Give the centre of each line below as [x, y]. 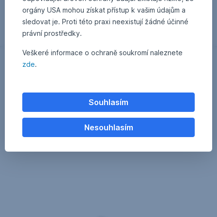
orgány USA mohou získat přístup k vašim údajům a [104, 10]
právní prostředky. [52, 33]
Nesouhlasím [108, 127]
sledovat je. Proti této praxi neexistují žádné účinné [105, 21]
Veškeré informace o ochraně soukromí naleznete [102, 52]
